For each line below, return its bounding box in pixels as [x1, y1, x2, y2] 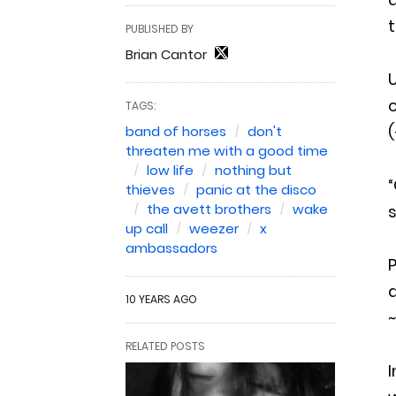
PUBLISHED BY [126, 21, 194, 36]
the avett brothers [147, 200, 271, 218]
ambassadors [126, 239, 217, 257]
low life [147, 161, 194, 179]
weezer [189, 219, 239, 238]
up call [126, 219, 168, 238]
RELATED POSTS [126, 339, 205, 354]
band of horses [126, 122, 226, 141]
